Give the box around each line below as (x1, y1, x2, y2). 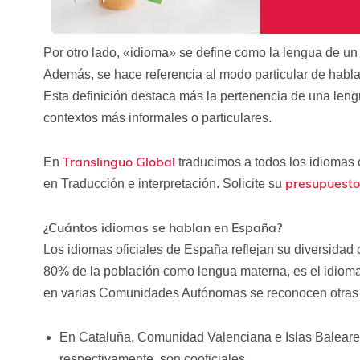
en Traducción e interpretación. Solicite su (43, 177, 285, 191)
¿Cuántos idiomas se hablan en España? (43, 219, 282, 236)
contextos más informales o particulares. (43, 111, 272, 125)
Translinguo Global (62, 153, 175, 170)
